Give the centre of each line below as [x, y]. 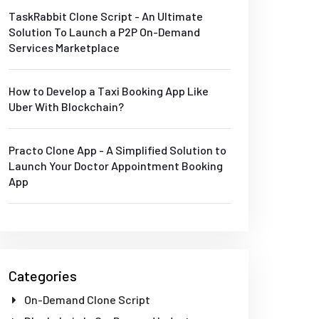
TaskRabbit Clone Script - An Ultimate [106, 16]
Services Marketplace [64, 47]
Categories [43, 276]
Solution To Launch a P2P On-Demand [104, 32]
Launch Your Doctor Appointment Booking [116, 166]
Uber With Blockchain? [66, 106]
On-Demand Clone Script [86, 299]
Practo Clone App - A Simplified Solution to [117, 150]
